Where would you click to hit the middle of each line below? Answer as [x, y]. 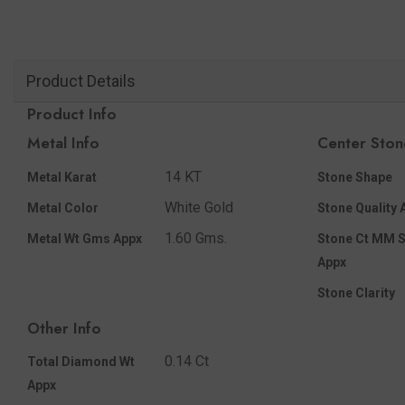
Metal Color [63, 207]
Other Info [64, 328]
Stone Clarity [356, 292]
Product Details [80, 80]
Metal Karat [62, 177]
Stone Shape [354, 177]
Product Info [72, 113]
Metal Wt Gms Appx [85, 238]
